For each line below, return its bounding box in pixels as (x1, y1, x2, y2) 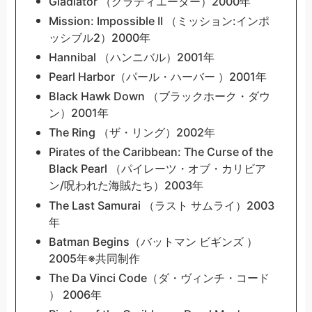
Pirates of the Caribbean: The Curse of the (48, 145, 273, 159)
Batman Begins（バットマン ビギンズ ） (48, 234, 258, 249)
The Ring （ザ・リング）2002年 (48, 125, 215, 140)
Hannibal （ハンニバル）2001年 (48, 50, 214, 65)
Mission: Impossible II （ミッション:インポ (48, 14, 270, 29)
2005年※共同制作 (48, 251, 140, 265)
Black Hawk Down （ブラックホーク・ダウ (48, 89, 270, 104)
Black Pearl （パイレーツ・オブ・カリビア (48, 162, 266, 176)
